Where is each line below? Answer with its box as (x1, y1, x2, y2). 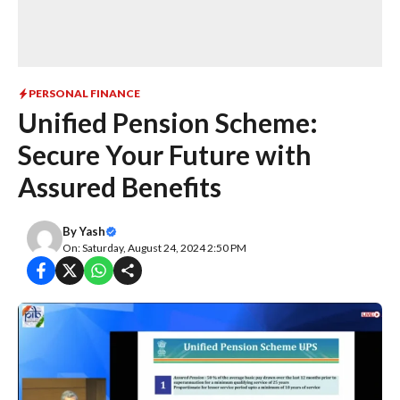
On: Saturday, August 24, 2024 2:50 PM (62, 240, 246, 254)
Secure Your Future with (18, 138, 312, 171)
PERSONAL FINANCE (29, 87, 140, 100)
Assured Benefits (18, 171, 221, 203)
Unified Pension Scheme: (18, 106, 318, 138)
